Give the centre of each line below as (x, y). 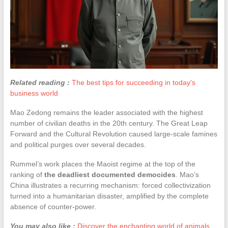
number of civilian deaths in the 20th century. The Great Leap (109, 123)
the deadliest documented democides (110, 175)
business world (34, 93)
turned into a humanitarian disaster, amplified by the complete (109, 196)
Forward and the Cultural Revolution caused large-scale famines (113, 134)
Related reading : (40, 83)
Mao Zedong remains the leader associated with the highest (106, 113)
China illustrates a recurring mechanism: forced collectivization (110, 186)
